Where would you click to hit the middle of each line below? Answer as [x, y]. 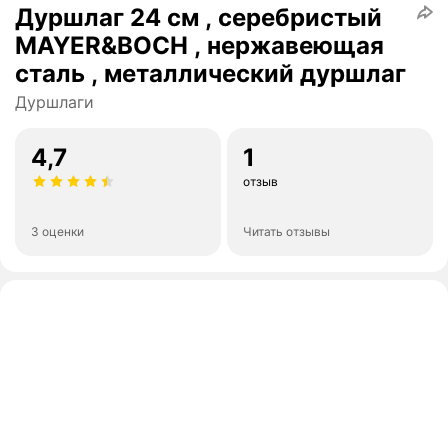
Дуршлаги [54, 102]
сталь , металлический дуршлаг [210, 74]
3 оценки [57, 232]
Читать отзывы [286, 232]
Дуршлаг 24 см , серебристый [198, 18]
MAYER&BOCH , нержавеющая [199, 46]
